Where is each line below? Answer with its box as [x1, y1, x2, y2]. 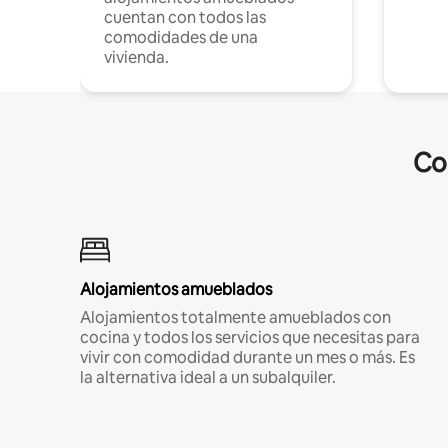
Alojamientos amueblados [80, 278, 272, 300]
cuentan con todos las [104, 6, 266, 28]
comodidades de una [104, 26, 258, 48]
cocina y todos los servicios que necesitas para [80, 326, 420, 348]
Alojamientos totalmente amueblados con [80, 306, 391, 328]
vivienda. [104, 46, 169, 68]
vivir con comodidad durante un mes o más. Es [80, 346, 415, 368]
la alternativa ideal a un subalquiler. [80, 366, 336, 388]
